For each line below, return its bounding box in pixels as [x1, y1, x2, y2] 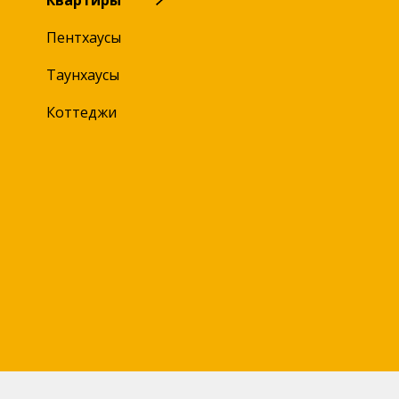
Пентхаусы [46, 28, 121, 47]
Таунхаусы [46, 65, 119, 85]
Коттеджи [46, 102, 117, 122]
